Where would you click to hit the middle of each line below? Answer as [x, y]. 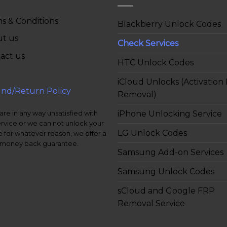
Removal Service [151, 203]
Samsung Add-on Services [171, 152]
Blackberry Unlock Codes [169, 24]
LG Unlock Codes [152, 133]
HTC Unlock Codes [156, 62]
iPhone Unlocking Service [170, 113]
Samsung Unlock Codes [166, 171]
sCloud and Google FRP [166, 191]
